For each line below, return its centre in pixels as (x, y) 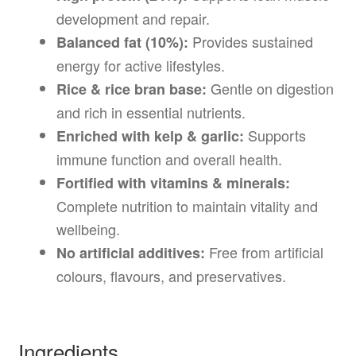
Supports (275, 135)
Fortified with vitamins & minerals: (173, 183)
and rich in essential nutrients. (151, 112)
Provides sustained (250, 42)
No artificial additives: (130, 253)
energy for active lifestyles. (140, 66)
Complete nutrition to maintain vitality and (187, 206)
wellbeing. (88, 229)
